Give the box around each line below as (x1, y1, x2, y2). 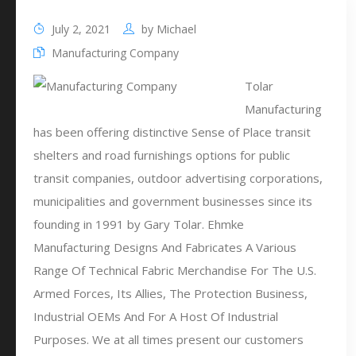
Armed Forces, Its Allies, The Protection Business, (33, 285, 308, 301)
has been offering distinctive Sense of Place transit (33, 124, 311, 140)
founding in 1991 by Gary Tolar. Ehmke (33, 216, 244, 232)
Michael (157, 21, 196, 37)
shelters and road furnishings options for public (33, 147, 290, 163)
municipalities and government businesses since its (33, 193, 312, 209)
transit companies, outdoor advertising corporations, (33, 170, 323, 186)
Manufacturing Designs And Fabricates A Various (33, 239, 296, 255)
